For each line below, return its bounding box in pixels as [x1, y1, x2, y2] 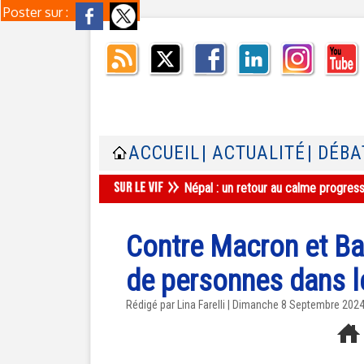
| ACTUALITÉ [201, 142, 305, 164]
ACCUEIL [128, 142, 200, 164]
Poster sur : [3, 4, 71, 20]
